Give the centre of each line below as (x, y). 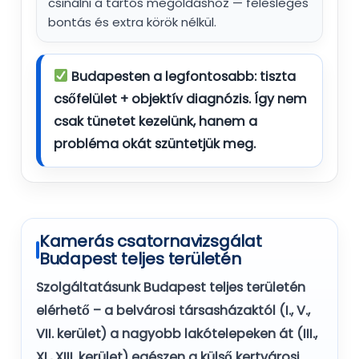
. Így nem (278, 99)
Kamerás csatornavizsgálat (150, 242)
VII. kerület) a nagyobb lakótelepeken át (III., (176, 334)
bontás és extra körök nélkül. (132, 22)
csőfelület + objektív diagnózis (151, 99)
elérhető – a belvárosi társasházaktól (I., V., (173, 311)
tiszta (278, 76)
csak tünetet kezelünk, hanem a (155, 121)
